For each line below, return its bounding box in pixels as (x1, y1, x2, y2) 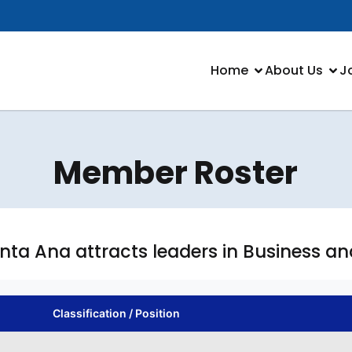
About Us (265, 60, 323, 79)
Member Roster (53, 151, 299, 195)
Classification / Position (53, 306, 181, 320)
